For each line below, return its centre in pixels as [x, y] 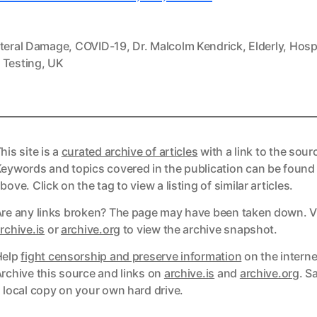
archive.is [189, 273]
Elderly [266, 46]
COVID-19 [100, 46]
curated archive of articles [129, 151]
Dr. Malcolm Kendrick [188, 46]
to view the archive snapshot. [199, 229]
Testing [22, 63]
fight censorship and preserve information [131, 256]
